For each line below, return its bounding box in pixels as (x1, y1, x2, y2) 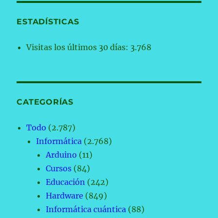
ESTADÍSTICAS (17, 17, 79, 27)
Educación (46, 177, 86, 187)
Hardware (46, 191, 84, 201)
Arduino (46, 150, 77, 160)
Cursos (46, 163, 72, 174)
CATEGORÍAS (17, 97, 73, 107)
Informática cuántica (46, 204, 127, 215)
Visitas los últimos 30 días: (26, 42, 131, 53)
